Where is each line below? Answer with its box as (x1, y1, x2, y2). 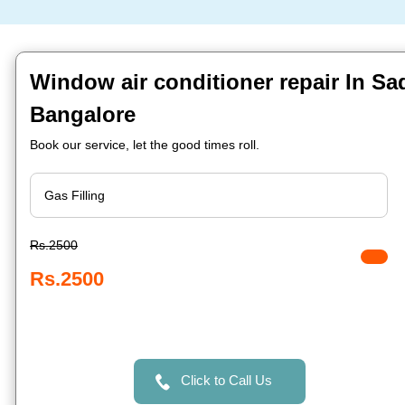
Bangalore (30, 102, 136, 127)
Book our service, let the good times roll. (30, 137, 259, 152)
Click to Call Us (180, 372, 272, 388)
